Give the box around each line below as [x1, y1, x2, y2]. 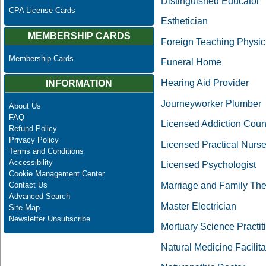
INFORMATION [46, 78, 112, 88]
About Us [8, 102, 41, 111]
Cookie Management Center [8, 169, 104, 179]
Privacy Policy [8, 135, 59, 145]
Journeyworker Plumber [161, 98, 261, 109]
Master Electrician [161, 201, 236, 211]
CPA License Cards [8, 6, 75, 15]
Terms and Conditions [8, 147, 84, 156]
